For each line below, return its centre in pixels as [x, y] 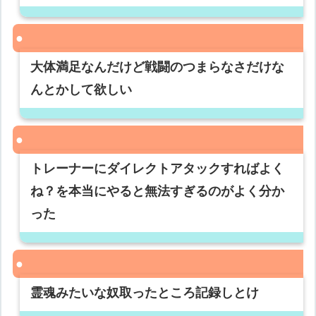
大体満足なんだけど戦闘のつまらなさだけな [158, 67]
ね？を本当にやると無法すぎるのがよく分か [158, 192]
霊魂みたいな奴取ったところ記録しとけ [145, 293]
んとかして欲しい [81, 90]
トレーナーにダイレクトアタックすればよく [158, 169]
